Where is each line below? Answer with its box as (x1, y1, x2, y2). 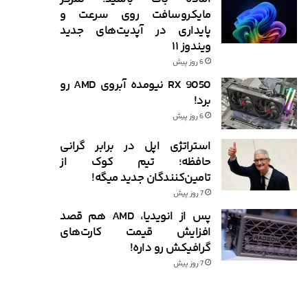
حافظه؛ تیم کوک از (60, 153, 211, 171)
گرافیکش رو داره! (129, 239, 211, 257)
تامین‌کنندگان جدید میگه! (91, 168, 211, 187)
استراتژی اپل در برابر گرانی (60, 137, 211, 155)
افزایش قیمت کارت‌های (60, 223, 211, 241)
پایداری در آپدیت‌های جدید (60, 21, 211, 40)
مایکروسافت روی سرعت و (60, 5, 211, 24)
